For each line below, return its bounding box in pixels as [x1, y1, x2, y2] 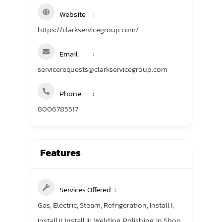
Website [59, 8, 86, 20]
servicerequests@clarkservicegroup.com [38, 63, 167, 75]
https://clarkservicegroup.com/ [38, 24, 139, 35]
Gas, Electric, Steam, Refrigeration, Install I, [38, 199, 174, 211]
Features [40, 145, 81, 160]
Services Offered [59, 184, 111, 195]
